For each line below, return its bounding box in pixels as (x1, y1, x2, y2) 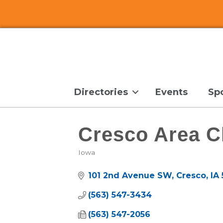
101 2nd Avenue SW (88, 171, 172, 181)
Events (155, 87, 188, 98)
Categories (78, 154, 139, 168)
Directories (74, 87, 128, 98)
